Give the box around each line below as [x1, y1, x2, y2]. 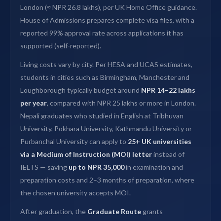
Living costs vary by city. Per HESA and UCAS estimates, [20, 60, 192, 69]
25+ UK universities [128, 137, 191, 146]
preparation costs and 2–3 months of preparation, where [20, 176, 194, 184]
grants [141, 207, 163, 216]
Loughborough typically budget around [20, 86, 141, 95]
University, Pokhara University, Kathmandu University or [20, 124, 192, 133]
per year [20, 99, 47, 108]
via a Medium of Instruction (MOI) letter [20, 150, 152, 159]
